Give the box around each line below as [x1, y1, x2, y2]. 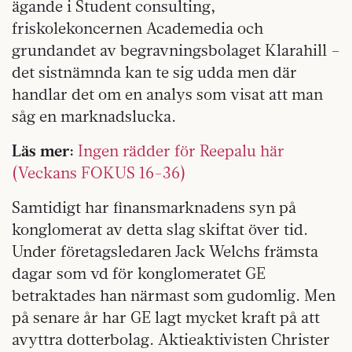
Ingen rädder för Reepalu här [78, 140, 284, 160]
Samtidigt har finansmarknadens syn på [12, 196, 296, 217]
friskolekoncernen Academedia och [12, 17, 263, 38]
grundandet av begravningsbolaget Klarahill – [12, 39, 340, 60]
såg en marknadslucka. [12, 105, 176, 126]
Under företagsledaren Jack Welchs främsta [12, 240, 318, 261]
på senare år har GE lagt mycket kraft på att [12, 306, 320, 327]
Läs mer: [12, 140, 78, 160]
